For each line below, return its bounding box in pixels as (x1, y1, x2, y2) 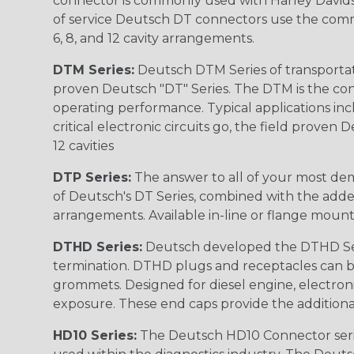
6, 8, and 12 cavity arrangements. (53, 30, 254, 46)
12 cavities (53, 137, 114, 153)
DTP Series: (53, 169, 131, 185)
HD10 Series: (53, 327, 137, 343)
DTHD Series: (53, 239, 142, 254)
